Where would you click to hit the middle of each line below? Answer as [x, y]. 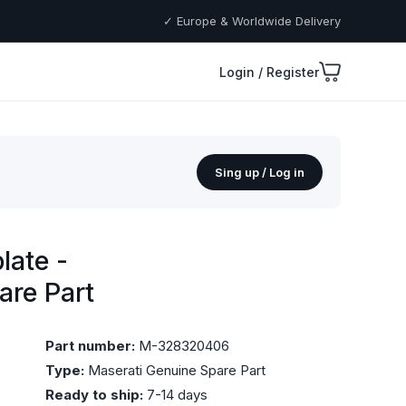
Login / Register [269, 72]
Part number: [90, 346]
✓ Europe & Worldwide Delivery [252, 21]
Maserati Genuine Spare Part [175, 370]
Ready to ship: [94, 395]
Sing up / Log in [260, 172]
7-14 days [175, 395]
